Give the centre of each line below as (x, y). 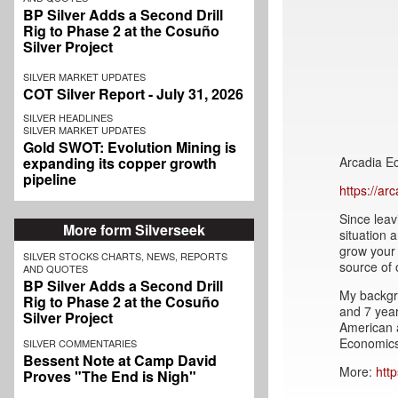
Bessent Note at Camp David (120, 361)
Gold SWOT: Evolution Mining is (130, 147)
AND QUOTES (56, 269)
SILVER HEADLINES (68, 118)
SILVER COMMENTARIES (80, 343)
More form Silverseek (134, 230)
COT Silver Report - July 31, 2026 (133, 94)
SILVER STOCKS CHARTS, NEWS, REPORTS (125, 256)
